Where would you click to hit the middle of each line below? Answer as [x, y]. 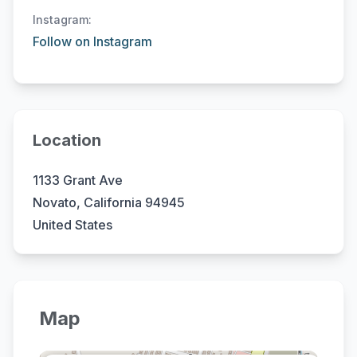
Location [67, 140]
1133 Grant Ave [78, 180]
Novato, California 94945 [109, 202]
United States [73, 225]
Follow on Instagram [92, 41]
